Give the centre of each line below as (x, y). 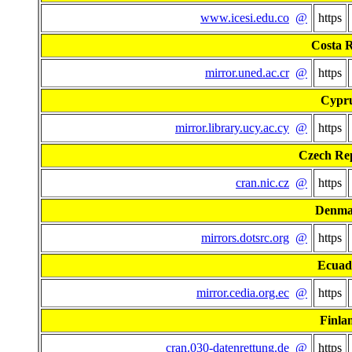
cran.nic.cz (262, 183)
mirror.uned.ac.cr (247, 73)
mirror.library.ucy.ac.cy (232, 128)
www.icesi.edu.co (245, 18)
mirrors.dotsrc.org (245, 238)
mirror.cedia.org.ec (243, 293)
